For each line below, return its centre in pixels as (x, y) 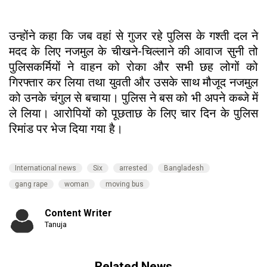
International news (46, 168)
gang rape (31, 184)
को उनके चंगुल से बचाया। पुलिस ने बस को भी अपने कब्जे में (133, 98)
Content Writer (78, 213)
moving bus (125, 184)
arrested (133, 168)
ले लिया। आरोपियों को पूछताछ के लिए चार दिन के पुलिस (133, 114)
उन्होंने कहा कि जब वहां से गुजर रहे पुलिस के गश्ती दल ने (133, 36)
